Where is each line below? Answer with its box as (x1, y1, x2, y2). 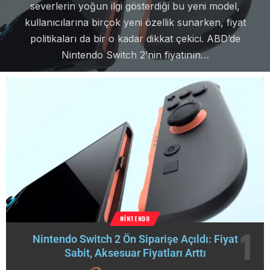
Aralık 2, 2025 (101, 74, 154, 84)
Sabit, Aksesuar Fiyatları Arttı (64, 246, 206, 259)
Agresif (74, 74, 101, 84)
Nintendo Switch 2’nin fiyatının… (61, 49, 209, 61)
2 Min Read (154, 74, 196, 84)
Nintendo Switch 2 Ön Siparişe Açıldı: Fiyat (32, 232, 238, 245)
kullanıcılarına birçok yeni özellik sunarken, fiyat (24, 16, 246, 29)
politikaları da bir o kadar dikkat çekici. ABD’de (30, 33, 240, 45)
